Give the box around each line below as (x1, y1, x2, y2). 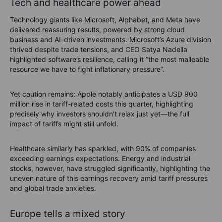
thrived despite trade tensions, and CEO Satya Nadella (10, 45, 187, 54)
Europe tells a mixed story (10, 208, 125, 220)
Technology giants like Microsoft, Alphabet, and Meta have (10, 15, 200, 24)
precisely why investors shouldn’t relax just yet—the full (10, 110, 189, 118)
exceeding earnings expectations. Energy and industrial (10, 154, 190, 163)
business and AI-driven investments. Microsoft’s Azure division (10, 35, 211, 44)
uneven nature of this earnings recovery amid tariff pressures (10, 174, 208, 183)
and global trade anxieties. (10, 184, 96, 193)
